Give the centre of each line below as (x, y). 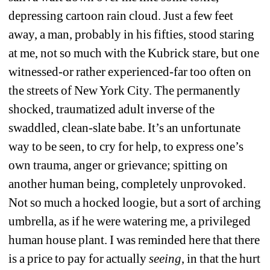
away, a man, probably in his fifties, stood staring (132, 35)
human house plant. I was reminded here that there (134, 240)
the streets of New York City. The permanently (125, 91)
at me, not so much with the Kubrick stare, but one (134, 53)
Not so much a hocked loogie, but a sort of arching (135, 203)
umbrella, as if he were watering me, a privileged (130, 221)
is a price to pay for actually (79, 259)
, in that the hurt (221, 259)
